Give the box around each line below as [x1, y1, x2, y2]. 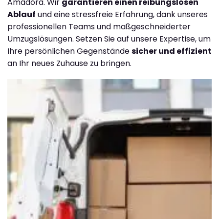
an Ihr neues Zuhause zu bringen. [7, 57, 131, 69]
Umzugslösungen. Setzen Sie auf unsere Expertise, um [7, 33, 211, 44]
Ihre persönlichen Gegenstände [7, 45, 131, 57]
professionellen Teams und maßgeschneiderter [7, 21, 191, 32]
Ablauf [7, 8, 36, 20]
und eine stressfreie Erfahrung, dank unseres [36, 8, 208, 20]
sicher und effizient [131, 45, 212, 57]
